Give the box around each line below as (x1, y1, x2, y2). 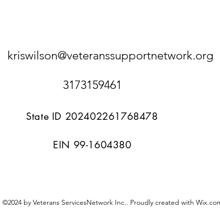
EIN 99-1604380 (53, 138, 132, 151)
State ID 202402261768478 (26, 110, 158, 123)
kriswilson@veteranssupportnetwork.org (7, 48, 214, 62)
